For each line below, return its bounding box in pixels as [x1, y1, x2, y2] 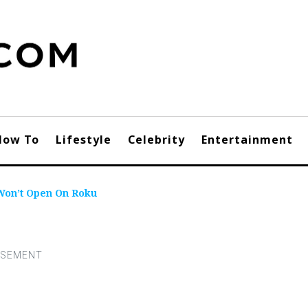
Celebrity [128, 132, 185, 147]
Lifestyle [56, 132, 111, 147]
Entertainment [201, 132, 293, 147]
